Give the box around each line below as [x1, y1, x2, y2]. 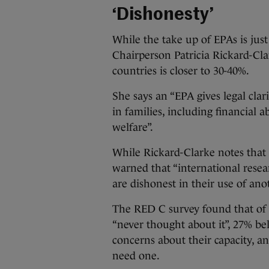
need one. [112, 250, 160, 262]
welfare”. [112, 121, 153, 133]
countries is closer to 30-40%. [112, 65, 249, 77]
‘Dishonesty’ [112, 7, 214, 24]
